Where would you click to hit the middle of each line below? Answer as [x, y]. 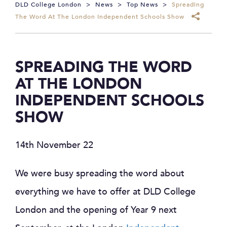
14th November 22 [54, 145]
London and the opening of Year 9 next [96, 210]
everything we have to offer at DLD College [105, 192]
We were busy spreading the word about [100, 174]
